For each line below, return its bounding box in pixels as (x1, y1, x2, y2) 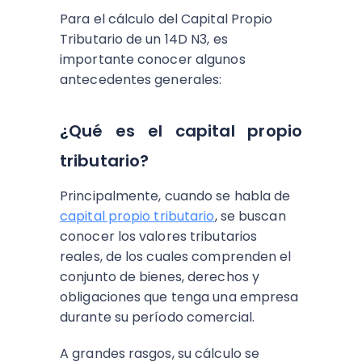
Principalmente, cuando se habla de (60, 187, 291, 205)
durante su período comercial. (60, 308, 259, 326)
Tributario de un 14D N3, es (60, 30, 228, 48)
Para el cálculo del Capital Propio (60, 10, 273, 28)
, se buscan (214, 207, 286, 225)
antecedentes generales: (60, 70, 222, 89)
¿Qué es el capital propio (60, 120, 302, 142)
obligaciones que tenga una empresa (60, 288, 299, 306)
